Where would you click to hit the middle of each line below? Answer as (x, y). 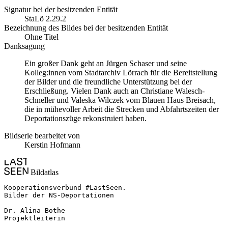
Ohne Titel (41, 37)
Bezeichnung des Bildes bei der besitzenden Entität (86, 28)
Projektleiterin (35, 218)
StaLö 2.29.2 (45, 19)
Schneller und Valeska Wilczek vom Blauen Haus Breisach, (120, 100)
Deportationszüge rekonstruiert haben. (85, 118)
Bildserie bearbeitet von (42, 136)
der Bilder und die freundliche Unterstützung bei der (108, 82)
